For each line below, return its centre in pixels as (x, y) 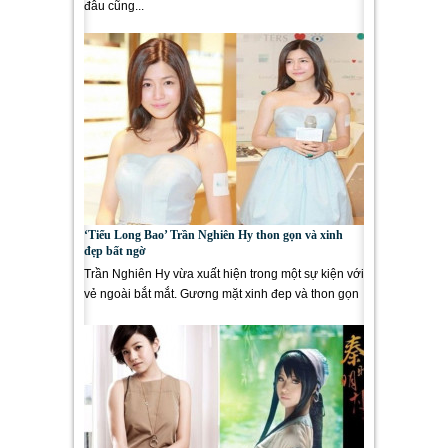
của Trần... (112, 314)
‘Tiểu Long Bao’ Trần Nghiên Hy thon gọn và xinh (213, 235)
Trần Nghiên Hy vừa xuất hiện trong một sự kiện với (224, 274)
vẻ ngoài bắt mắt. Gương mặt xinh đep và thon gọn (221, 294)
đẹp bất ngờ (115, 251)
